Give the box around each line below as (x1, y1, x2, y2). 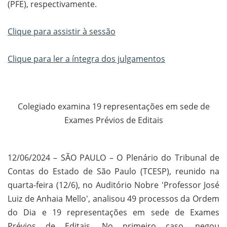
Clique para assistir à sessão (8, 26, 116, 37)
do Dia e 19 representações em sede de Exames (8, 207, 219, 218)
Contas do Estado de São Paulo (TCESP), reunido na (8, 166, 219, 177)
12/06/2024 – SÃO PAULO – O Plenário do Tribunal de (8, 152, 219, 164)
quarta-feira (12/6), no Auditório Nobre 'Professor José (8, 179, 219, 191)
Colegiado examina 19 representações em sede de (17, 101, 210, 112)
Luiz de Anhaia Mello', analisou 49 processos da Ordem (8, 193, 219, 205)
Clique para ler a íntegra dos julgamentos (8, 53, 165, 65)
